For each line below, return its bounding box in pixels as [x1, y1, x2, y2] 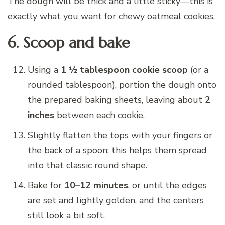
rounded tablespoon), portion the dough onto [28, 78, 216, 91]
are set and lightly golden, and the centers [28, 194, 204, 206]
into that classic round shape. [28, 159, 147, 171]
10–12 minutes [64, 179, 128, 191]
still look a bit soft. [28, 209, 105, 221]
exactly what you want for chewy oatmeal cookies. [8, 10, 215, 23]
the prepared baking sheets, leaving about [28, 93, 205, 106]
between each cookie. [54, 108, 145, 121]
